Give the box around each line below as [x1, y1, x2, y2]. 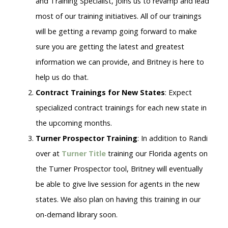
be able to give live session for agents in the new [36, 179, 199, 189]
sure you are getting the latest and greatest [36, 42, 184, 52]
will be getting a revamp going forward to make [36, 26, 197, 37]
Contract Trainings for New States [36, 88, 165, 98]
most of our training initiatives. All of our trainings [36, 11, 202, 21]
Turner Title [62, 149, 106, 159]
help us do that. [36, 72, 89, 82]
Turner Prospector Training [36, 133, 137, 144]
